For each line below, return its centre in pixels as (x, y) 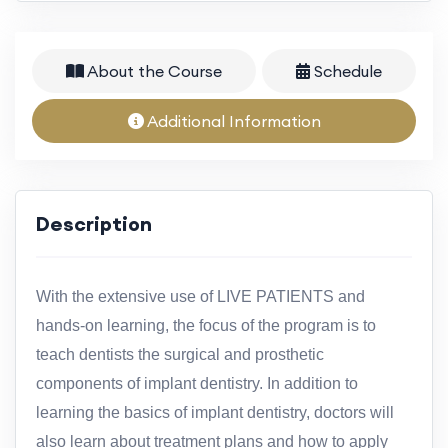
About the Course (153, 70)
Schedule (346, 70)
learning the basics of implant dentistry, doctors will (215, 412)
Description (94, 223)
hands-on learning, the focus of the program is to (206, 325)
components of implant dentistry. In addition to (197, 383)
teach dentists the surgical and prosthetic (180, 354)
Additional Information (232, 120)
